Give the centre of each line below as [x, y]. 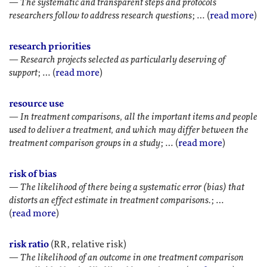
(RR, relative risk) [88, 244]
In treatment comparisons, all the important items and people [139, 117]
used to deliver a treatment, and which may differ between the [129, 130]
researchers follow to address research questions [100, 15]
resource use [36, 104]
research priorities [50, 46]
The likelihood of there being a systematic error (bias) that [132, 187]
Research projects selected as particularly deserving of [123, 60]
